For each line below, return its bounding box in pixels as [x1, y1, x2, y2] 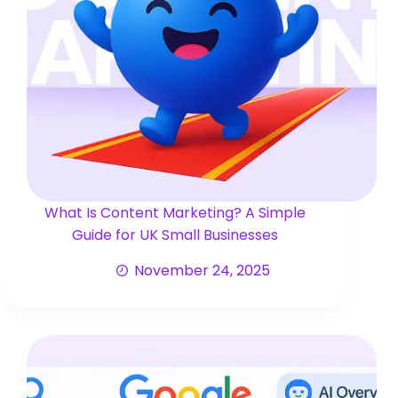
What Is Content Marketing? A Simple [44, 203, 306, 224]
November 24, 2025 [133, 260, 270, 282]
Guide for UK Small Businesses [72, 225, 279, 246]
